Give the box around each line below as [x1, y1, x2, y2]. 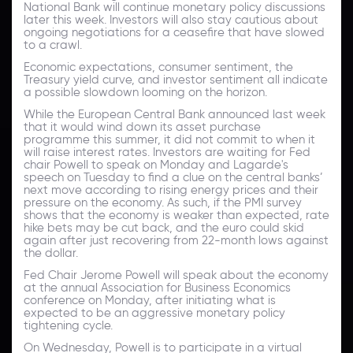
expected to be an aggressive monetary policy [24, 305, 285, 321]
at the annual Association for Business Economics [24, 280, 291, 295]
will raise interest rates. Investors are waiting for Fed [24, 144, 310, 160]
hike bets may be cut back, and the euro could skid [24, 220, 304, 236]
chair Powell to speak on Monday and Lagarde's [24, 157, 288, 173]
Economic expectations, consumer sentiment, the [24, 59, 293, 75]
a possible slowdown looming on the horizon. [24, 84, 267, 100]
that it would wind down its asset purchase [24, 119, 261, 135]
